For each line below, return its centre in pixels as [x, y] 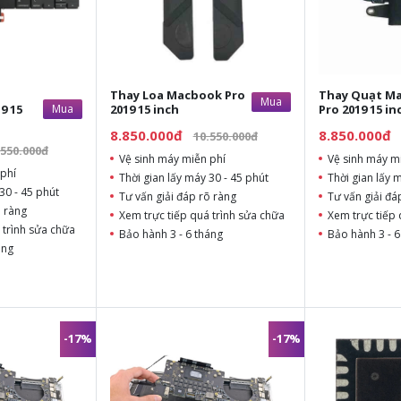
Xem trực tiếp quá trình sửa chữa [201, 215]
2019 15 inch [144, 109]
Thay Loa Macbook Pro [177, 94]
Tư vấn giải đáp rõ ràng [177, 196]
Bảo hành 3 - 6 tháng [171, 234]
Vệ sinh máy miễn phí [172, 158]
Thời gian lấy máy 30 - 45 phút [193, 177]
